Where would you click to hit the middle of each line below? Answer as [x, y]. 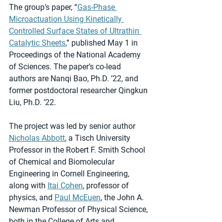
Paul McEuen [78, 198]
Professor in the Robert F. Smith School [78, 150]
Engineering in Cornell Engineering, [70, 174]
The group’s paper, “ [43, 7]
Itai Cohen [65, 186]
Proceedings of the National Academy [76, 55]
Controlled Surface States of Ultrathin [75, 31]
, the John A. [123, 198]
